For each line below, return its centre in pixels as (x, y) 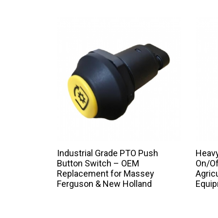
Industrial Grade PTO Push (108, 153)
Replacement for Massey (106, 174)
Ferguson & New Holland (104, 184)
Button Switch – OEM (98, 163)
